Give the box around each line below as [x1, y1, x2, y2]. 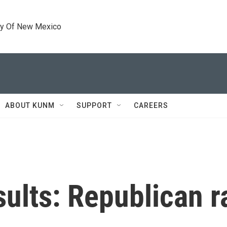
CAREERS [134, 101, 168, 109]
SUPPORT [77, 101, 112, 109]
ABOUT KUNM [5, 101, 55, 109]
